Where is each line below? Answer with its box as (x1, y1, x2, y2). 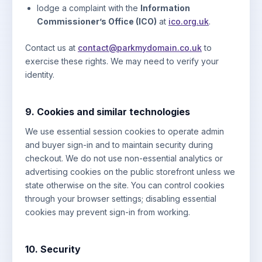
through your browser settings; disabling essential (25, 193, 216, 204)
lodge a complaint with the (37, 2, 140, 13)
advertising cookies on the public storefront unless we (25, 166, 235, 177)
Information (140, 2, 190, 13)
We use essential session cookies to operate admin (25, 126, 224, 136)
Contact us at (25, 42, 78, 53)
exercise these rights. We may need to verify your (25, 56, 219, 66)
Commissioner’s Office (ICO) (37, 16, 157, 26)
